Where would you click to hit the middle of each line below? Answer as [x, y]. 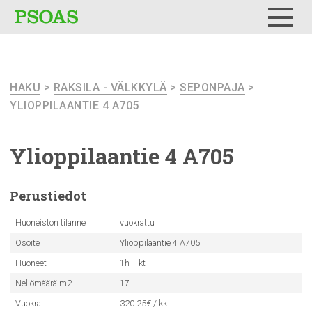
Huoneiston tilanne [50, 223]
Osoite [27, 243]
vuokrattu [137, 223]
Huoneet [31, 263]
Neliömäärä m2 [43, 283]
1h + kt [132, 263]
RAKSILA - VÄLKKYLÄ [110, 87]
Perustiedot [48, 195]
